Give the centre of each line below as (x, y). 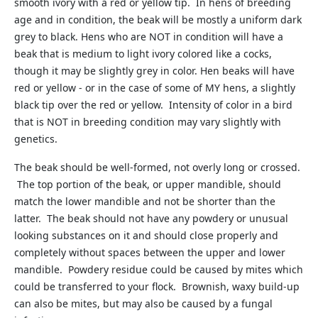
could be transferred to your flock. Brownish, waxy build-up (157, 286)
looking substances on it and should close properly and (146, 235)
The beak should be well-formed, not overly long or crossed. (157, 167)
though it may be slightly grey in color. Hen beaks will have (154, 71)
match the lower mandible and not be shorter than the (145, 201)
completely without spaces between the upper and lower (150, 252)
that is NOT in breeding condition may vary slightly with (148, 122)
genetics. (36, 139)
